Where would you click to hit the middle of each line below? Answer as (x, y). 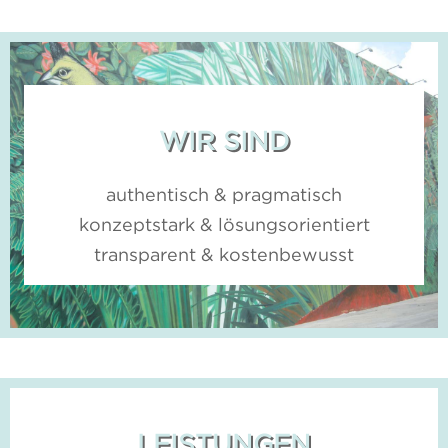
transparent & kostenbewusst (224, 254)
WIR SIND (224, 139)
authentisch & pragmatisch (224, 194)
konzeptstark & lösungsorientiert (224, 224)
